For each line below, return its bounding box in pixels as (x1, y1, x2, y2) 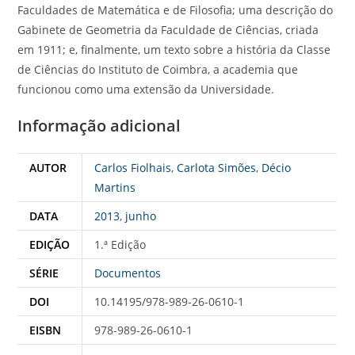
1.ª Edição (94, 236, 147, 252)
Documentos (94, 265, 162, 281)
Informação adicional (17, 114, 181, 136)
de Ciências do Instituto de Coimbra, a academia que (17, 61, 299, 77)
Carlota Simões (177, 159, 257, 175)
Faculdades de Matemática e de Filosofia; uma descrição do (17, 2, 334, 17)
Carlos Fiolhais (94, 159, 172, 175)
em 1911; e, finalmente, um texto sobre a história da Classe (17, 41, 331, 57)
